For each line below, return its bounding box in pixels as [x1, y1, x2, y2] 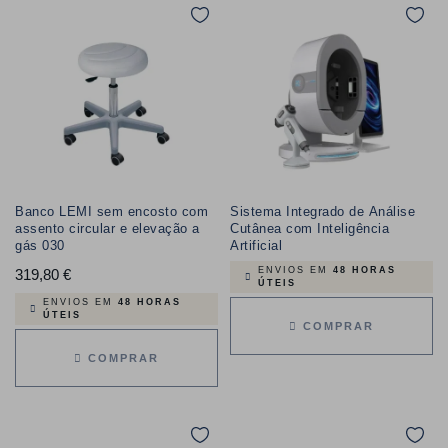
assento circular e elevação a [15, 221, 200, 236]
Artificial [230, 238, 282, 253]
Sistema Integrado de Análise [230, 204, 415, 219]
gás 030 [15, 238, 65, 253]
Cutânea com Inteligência [230, 221, 389, 236]
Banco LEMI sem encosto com [15, 204, 208, 219]
